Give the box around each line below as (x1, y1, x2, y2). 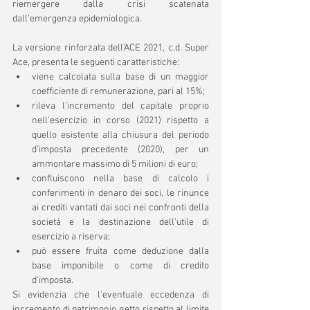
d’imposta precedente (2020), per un (32, 144, 209, 156)
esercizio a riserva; (32, 231, 110, 243)
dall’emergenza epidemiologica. (12, 13, 142, 25)
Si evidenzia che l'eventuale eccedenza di (12, 289, 209, 301)
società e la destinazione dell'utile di (32, 217, 209, 228)
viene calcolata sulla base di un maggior (32, 71, 209, 83)
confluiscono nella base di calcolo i (32, 173, 209, 185)
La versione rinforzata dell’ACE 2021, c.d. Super (12, 42, 209, 54)
